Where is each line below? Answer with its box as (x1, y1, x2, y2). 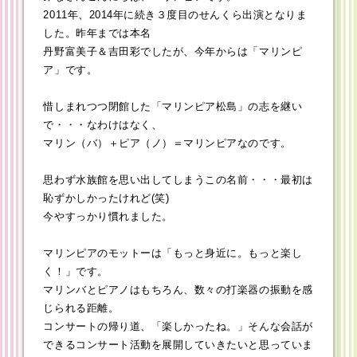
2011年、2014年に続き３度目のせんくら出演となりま (43, 9, 308, 22)
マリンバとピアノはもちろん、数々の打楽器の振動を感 (43, 284, 313, 296)
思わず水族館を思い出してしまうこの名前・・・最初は (43, 174, 313, 186)
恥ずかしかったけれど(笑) (43, 192, 170, 205)
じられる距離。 (43, 302, 120, 315)
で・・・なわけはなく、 (43, 119, 163, 131)
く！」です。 (43, 265, 108, 278)
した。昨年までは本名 (43, 27, 151, 40)
